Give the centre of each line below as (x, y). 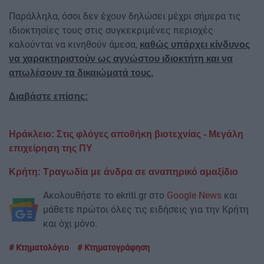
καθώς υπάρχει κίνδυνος (195, 45)
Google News (194, 196)
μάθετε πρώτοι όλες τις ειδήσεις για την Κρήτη (146, 210)
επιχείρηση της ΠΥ (51, 148)
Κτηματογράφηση (116, 248)
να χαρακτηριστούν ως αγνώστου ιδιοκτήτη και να (121, 59)
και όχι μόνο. (70, 224)
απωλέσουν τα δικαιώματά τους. (81, 73)
